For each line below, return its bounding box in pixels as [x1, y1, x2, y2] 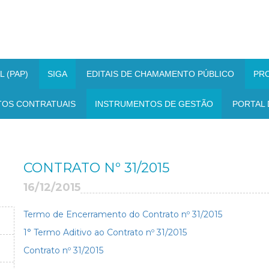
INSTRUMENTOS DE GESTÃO [95, 99, 213, 109]
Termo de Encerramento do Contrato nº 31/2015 [23, 209, 222, 220]
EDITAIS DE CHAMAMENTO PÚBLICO [86, 69, 234, 79]
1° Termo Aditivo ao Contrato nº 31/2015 [23, 227, 187, 238]
